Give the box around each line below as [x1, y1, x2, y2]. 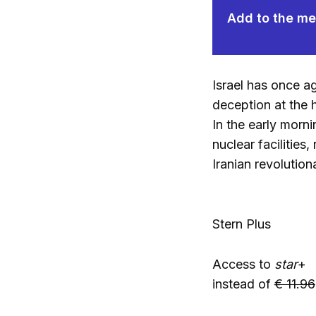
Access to [212, 256, 274, 272]
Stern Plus [212, 216, 271, 231]
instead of [212, 276, 274, 291]
